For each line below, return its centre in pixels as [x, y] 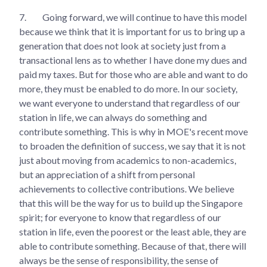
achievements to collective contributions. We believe [127, 188]
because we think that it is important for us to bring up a [132, 31]
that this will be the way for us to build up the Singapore [131, 203]
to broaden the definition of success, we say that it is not [132, 145]
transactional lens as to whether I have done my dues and [133, 60]
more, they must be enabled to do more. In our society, [128, 88]
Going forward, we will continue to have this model [144, 17]
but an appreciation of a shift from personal [107, 174]
